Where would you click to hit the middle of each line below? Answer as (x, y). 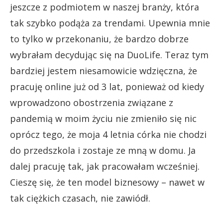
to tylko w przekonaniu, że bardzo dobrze (99, 39)
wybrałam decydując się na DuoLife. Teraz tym (109, 55)
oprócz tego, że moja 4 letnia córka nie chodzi (108, 134)
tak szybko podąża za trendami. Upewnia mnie (110, 23)
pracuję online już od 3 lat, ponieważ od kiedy (107, 86)
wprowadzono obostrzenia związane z (92, 102)
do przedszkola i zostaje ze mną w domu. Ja (103, 150)
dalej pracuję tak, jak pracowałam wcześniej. (105, 166)
